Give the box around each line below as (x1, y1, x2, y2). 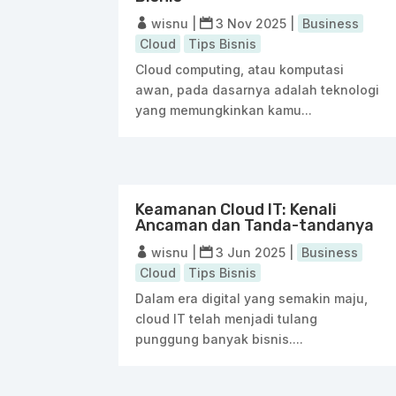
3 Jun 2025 (216, 244, 286, 260)
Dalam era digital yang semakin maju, (135, 290, 369, 306)
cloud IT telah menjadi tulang (135, 310, 318, 326)
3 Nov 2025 (216, 15, 287, 31)
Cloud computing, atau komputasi (135, 61, 345, 77)
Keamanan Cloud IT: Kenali (135, 199, 338, 219)
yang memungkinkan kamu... (135, 102, 313, 118)
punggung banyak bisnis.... (135, 331, 304, 346)
